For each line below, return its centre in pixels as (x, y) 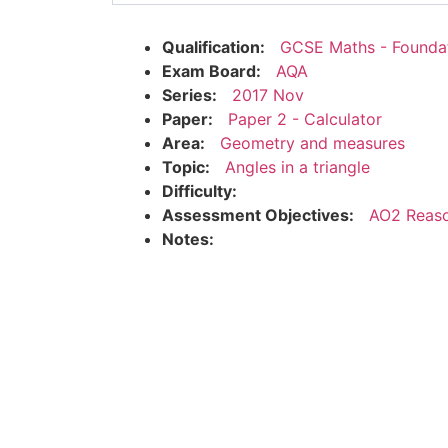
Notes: (188, 238)
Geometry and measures (312, 142)
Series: (189, 94)
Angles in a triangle (297, 166)
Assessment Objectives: (258, 214)
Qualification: (213, 46)
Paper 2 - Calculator (305, 118)
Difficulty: (199, 190)
